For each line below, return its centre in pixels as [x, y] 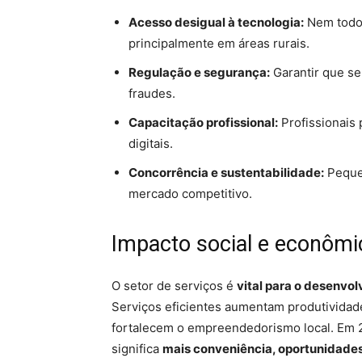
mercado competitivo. [190, 194]
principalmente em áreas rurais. [219, 44]
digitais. [151, 144]
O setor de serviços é [174, 286]
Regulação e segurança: [199, 73]
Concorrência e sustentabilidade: [226, 173]
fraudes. [152, 94]
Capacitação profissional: [203, 123]
